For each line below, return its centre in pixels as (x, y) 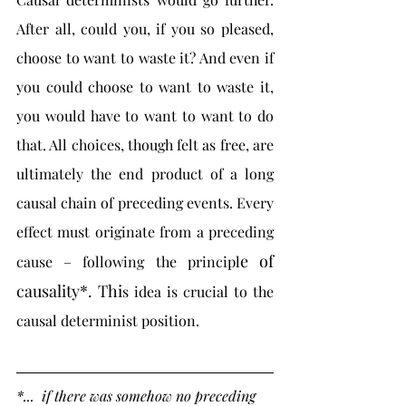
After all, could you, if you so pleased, (145, 29)
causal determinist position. (108, 320)
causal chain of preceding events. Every (145, 203)
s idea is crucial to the (198, 291)
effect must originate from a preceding (145, 232)
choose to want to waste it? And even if (145, 58)
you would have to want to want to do (145, 116)
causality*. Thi (69, 291)
